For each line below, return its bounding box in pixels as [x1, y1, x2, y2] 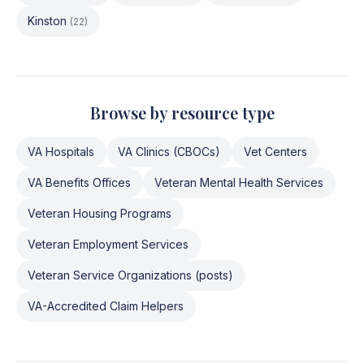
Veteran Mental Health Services [154, 175, 324, 189]
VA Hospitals [28, 145, 95, 158]
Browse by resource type [89, 102, 275, 123]
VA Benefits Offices [28, 175, 132, 189]
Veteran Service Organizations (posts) [28, 268, 234, 282]
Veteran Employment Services [28, 237, 189, 251]
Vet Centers [243, 145, 307, 158]
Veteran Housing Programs [28, 206, 172, 220]
